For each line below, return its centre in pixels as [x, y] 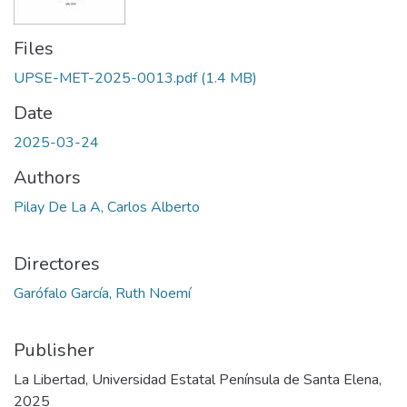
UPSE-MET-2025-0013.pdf [105, 78]
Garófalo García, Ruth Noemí [102, 293]
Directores [57, 264]
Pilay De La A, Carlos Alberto [107, 207]
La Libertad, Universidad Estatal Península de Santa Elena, [198, 380]
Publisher [54, 350]
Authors [47, 178]
